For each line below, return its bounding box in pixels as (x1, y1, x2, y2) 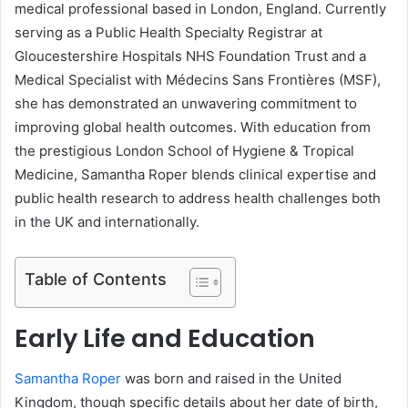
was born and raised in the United (121, 370, 342, 387)
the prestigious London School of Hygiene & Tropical (15, 141, 354, 159)
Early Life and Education (15, 321, 315, 355)
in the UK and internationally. (15, 212, 199, 230)
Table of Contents (25, 269, 167, 289)
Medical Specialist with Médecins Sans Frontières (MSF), (15, 70, 381, 88)
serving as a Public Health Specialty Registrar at (15, 23, 322, 41)
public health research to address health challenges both (15, 189, 381, 207)
